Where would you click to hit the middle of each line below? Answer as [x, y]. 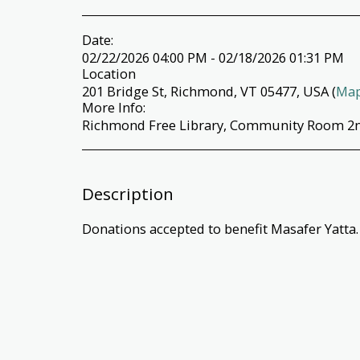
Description [128, 193]
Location [109, 73]
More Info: [114, 107]
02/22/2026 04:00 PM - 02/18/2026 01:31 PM [213, 57]
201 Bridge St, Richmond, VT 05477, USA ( [209, 91]
